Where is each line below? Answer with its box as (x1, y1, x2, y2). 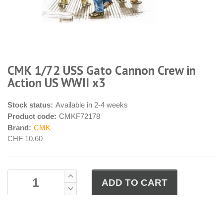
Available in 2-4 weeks (55, 101, 128, 110)
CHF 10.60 (7, 134, 43, 143)
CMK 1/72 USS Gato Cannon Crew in (7, 62, 196, 79)
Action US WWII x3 (7, 75, 106, 91)
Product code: (7, 112, 56, 121)
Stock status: (7, 101, 53, 110)
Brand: (7, 123, 31, 132)
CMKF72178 (59, 112, 100, 121)
